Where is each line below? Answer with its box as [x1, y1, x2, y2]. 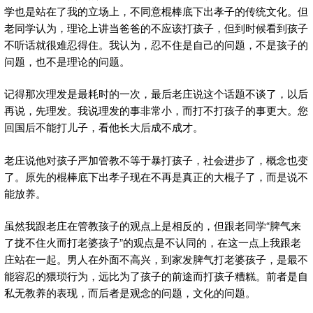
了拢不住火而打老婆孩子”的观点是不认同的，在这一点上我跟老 [4, 235, 301, 250]
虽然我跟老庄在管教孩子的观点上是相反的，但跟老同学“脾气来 [4, 218, 301, 233]
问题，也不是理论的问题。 [4, 53, 130, 68]
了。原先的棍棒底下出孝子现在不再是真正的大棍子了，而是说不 [4, 168, 308, 184]
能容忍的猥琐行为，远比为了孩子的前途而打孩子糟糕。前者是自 [4, 268, 308, 284]
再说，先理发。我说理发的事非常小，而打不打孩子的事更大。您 [4, 103, 308, 118]
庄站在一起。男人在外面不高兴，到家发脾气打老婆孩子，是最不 [4, 252, 308, 267]
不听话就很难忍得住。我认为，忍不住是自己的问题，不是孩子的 [4, 36, 308, 52]
